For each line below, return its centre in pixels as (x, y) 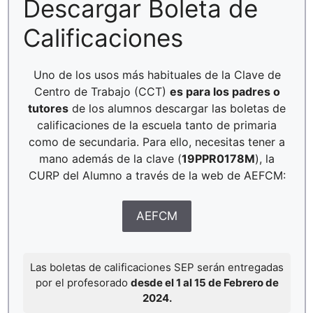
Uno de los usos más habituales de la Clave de (157, 75)
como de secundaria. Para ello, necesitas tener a (157, 142)
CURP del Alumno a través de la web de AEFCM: (157, 175)
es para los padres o (225, 92)
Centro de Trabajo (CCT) (102, 92)
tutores (48, 108)
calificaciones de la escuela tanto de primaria (157, 125)
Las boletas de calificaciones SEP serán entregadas (157, 267)
